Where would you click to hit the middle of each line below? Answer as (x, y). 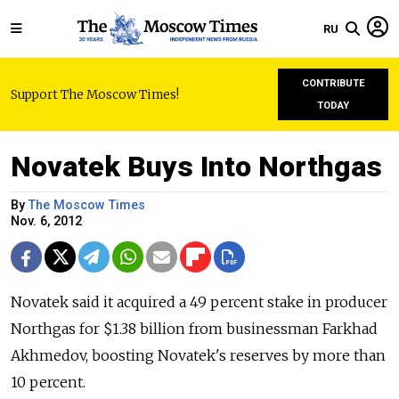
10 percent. (48, 382)
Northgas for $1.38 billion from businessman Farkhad (194, 329)
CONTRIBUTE (333, 83)
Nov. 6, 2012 (46, 221)
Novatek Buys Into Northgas (196, 167)
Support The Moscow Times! (95, 94)
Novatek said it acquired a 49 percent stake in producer (199, 302)
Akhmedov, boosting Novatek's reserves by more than (198, 355)
